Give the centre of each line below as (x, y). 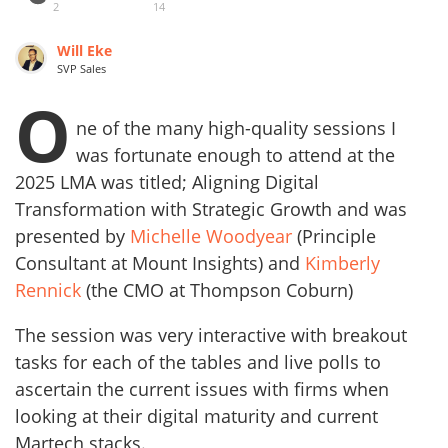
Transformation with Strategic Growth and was (211, 208)
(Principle (336, 235)
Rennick (48, 289)
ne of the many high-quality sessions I (236, 127)
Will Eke (84, 50)
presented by (72, 235)
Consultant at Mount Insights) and (160, 262)
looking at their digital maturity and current (196, 415)
